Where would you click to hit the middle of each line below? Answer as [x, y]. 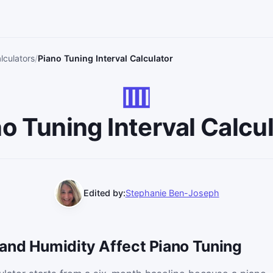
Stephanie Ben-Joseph [172, 193]
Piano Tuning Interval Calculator [105, 58]
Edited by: [104, 193]
